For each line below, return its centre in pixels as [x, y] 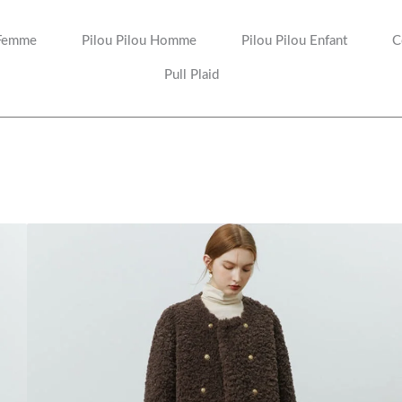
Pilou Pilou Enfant [295, 41]
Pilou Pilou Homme [140, 41]
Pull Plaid [192, 75]
